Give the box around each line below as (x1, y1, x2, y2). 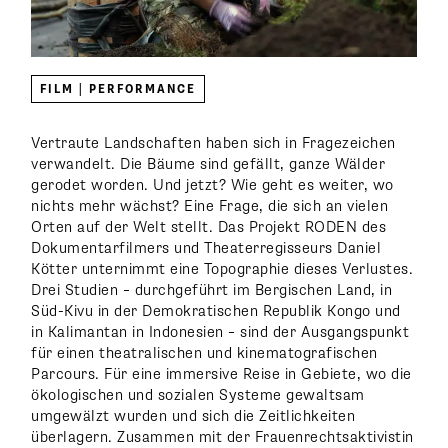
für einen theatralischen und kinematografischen (31, 344, 378, 363)
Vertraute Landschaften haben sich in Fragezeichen (31, 134, 396, 153)
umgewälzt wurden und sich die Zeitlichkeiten (31, 407, 356, 426)
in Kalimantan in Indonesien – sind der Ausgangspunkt (31, 323, 410, 342)
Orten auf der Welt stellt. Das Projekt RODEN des (31, 218, 387, 237)
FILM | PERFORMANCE (40, 81, 197, 97)
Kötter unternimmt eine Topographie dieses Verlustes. (31, 260, 414, 279)
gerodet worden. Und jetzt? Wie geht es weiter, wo (31, 176, 394, 195)
